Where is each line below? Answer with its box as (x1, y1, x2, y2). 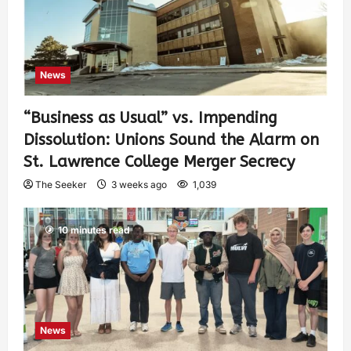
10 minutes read (58, 224, 130, 237)
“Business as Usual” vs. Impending (24, 109, 277, 128)
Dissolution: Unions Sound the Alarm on (24, 131, 319, 150)
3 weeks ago (109, 179, 169, 191)
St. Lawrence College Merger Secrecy (24, 153, 295, 172)
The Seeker (35, 179, 87, 191)
